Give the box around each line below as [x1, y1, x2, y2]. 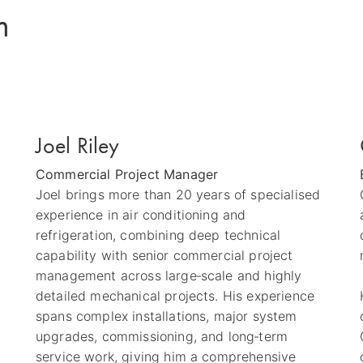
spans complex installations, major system [35, 307, 297, 324]
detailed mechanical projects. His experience [35, 287, 315, 304]
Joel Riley [35, 130, 120, 160]
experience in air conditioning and [35, 206, 246, 223]
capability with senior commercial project [35, 246, 293, 263]
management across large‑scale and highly [35, 267, 302, 284]
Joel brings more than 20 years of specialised [35, 186, 321, 203]
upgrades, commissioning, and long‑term [35, 327, 288, 344]
